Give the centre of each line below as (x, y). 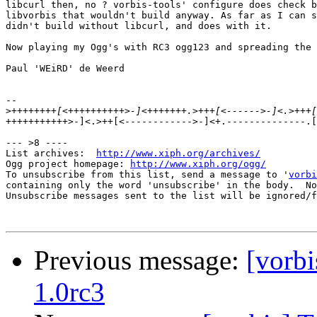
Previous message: (140, 260)
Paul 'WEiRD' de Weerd (65, 69)
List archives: (51, 154)
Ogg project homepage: (68, 164)
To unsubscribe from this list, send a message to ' (147, 175)
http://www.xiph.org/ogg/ (198, 164)
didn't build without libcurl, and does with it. (139, 26)
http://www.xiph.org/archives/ (178, 154)
